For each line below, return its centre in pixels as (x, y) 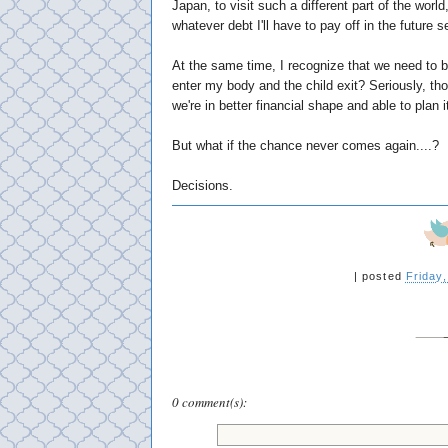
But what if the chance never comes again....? (305, 145)
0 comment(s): (209, 401)
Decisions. (202, 185)
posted (384, 276)
